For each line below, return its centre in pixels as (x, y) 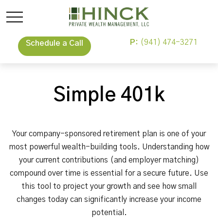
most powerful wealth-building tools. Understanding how (109, 147)
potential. (109, 213)
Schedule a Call (54, 43)
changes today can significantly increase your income (109, 200)
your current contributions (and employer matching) (109, 160)
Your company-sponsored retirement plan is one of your (109, 134)
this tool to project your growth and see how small (109, 186)
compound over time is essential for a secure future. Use (109, 173)
